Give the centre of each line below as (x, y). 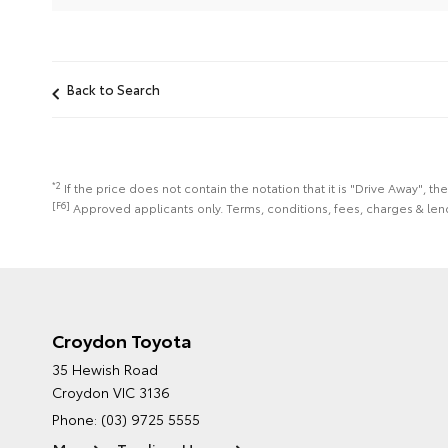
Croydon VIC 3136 (111, 392)
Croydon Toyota (122, 340)
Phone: (76, 419)
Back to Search (113, 89)
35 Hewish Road (105, 369)
